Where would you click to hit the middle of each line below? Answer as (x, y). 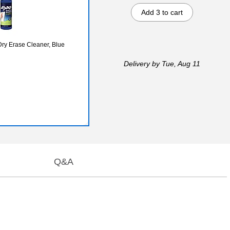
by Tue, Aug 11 (175, 63)
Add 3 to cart (162, 12)
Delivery (137, 63)
